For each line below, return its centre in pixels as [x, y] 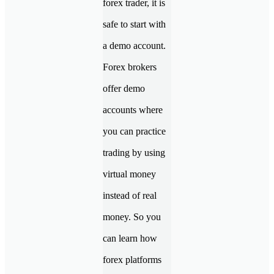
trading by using [134, 152]
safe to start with [134, 24]
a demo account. [134, 45]
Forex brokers [130, 67]
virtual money [129, 174]
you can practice [134, 131]
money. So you [132, 217]
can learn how [130, 238]
